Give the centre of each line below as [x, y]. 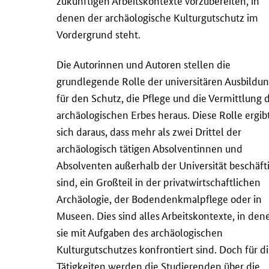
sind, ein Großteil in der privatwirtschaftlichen [159, 181]
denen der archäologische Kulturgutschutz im [157, 17]
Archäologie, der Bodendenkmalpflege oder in [159, 198]
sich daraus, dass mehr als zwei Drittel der [149, 131]
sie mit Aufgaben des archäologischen [140, 232]
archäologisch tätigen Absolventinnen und [150, 148]
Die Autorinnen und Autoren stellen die [144, 64]
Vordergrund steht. [98, 34]
